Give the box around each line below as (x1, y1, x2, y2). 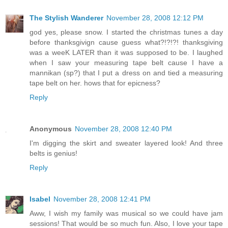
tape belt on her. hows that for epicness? (30, 79, 160, 88)
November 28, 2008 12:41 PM (53, 195, 151, 204)
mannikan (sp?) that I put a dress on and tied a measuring (30, 69, 223, 77)
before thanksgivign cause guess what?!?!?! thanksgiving (30, 38, 223, 47)
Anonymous (30, 125, 72, 133)
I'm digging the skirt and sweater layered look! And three (30, 139, 223, 148)
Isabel (30, 195, 50, 204)
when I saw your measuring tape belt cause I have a (30, 59, 223, 67)
